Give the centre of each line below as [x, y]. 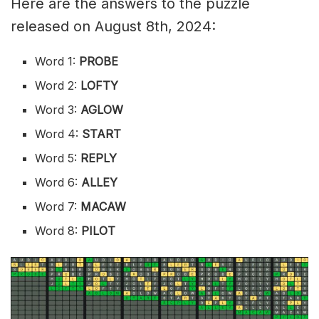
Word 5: [56, 158]
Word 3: [58, 110]
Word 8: [58, 231]
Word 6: [58, 183]
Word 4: [59, 134]
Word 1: [57, 62]
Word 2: [58, 86]
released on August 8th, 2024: [113, 27]
